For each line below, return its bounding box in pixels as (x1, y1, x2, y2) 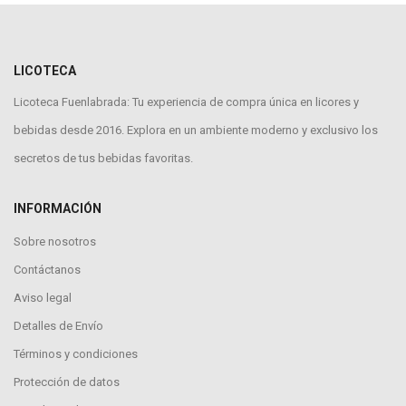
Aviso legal (14, 291, 72, 304)
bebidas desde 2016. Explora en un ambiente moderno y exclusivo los (14, 123, 378, 137)
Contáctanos (14, 263, 81, 276)
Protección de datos (14, 375, 120, 389)
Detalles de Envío (14, 319, 103, 333)
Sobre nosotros (14, 235, 96, 248)
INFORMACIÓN (14, 201, 101, 216)
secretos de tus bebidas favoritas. (14, 151, 193, 165)
